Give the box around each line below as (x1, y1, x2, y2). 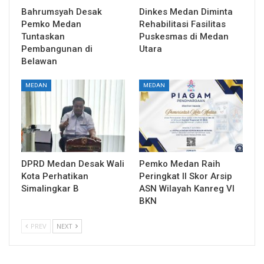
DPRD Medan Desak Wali (21, 159, 124, 170)
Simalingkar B (21, 183, 79, 194)
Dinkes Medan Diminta (139, 6, 233, 17)
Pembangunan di (21, 43, 93, 54)
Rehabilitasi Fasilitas (139, 18, 226, 29)
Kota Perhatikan (21, 171, 88, 182)
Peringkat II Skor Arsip (139, 171, 232, 182)
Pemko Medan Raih (139, 159, 220, 170)
